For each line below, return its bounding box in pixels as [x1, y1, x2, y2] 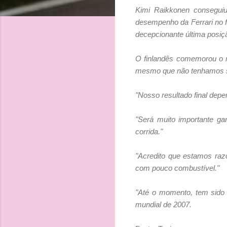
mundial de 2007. [135, 200, 192, 209]
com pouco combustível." [135, 163, 219, 172]
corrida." [135, 127, 163, 136]
